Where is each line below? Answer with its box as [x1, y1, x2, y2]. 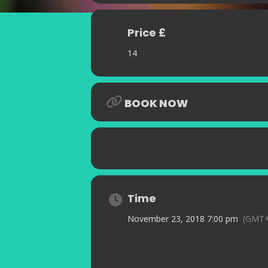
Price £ [127, 25, 166, 41]
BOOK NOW [124, 96, 188, 111]
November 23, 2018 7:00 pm [127, 213, 238, 225]
